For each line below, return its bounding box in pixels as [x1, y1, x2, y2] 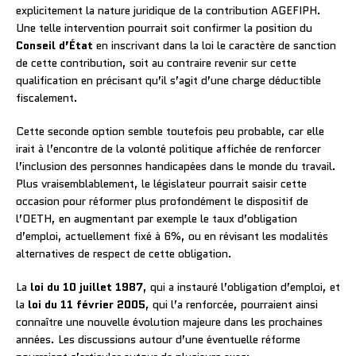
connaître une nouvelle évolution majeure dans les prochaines [16, 313, 323, 330]
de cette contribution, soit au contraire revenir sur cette [16, 54, 296, 71]
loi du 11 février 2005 [28, 296, 145, 312]
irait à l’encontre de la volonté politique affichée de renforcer [16, 140, 321, 157]
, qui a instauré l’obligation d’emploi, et [143, 278, 340, 295]
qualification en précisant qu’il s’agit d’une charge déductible [16, 72, 321, 88]
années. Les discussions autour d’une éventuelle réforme [16, 331, 300, 347]
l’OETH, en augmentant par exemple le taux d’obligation [16, 210, 297, 226]
